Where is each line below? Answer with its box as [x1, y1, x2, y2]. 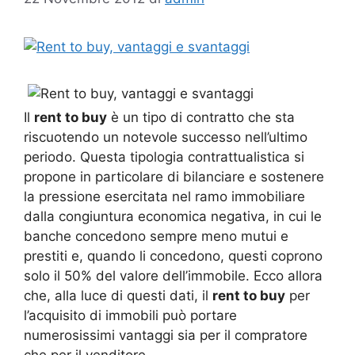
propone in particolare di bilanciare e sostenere [24, 168, 324, 185]
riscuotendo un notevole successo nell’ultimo [24, 128, 307, 145]
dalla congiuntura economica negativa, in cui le [24, 208, 322, 224]
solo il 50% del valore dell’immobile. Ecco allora [24, 267, 323, 284]
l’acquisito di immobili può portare [24, 307, 237, 323]
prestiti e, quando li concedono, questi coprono [24, 247, 323, 264]
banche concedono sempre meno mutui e [24, 227, 288, 244]
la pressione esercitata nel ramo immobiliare [24, 188, 305, 204]
